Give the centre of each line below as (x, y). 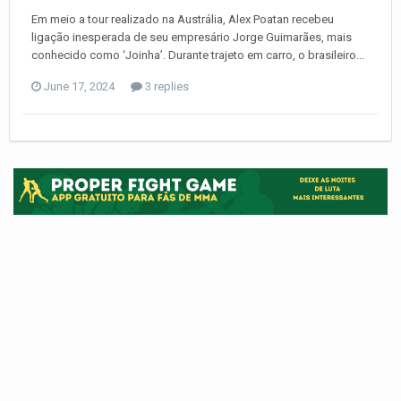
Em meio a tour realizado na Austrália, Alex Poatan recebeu (183, 19)
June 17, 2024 (79, 86)
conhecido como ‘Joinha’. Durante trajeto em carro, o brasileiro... (198, 55)
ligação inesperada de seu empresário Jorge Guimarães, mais (192, 37)
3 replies (166, 86)
